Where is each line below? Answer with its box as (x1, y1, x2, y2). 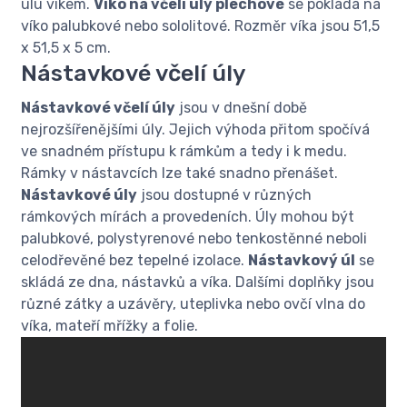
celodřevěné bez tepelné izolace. (21, 252, 248, 270)
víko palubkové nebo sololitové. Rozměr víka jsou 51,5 (21, 17, 380, 35)
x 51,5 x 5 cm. (21, 39, 111, 57)
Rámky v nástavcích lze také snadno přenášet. (21, 164, 338, 183)
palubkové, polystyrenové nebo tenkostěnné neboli (21, 230, 367, 248)
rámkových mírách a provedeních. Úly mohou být (21, 208, 354, 226)
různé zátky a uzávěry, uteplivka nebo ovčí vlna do (21, 295, 365, 313)
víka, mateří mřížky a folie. (21, 317, 198, 335)
